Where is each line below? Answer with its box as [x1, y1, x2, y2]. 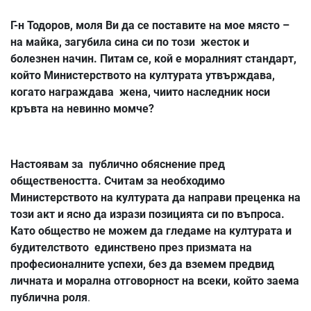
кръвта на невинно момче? [10, 102, 154, 116]
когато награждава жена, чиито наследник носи [10, 85, 273, 99]
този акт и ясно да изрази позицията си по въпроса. [10, 208, 285, 221]
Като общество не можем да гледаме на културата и [10, 224, 292, 238]
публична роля [10, 291, 87, 305]
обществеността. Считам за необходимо [10, 174, 225, 188]
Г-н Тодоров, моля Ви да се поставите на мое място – [10, 19, 289, 33]
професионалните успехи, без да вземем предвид [10, 258, 274, 271]
